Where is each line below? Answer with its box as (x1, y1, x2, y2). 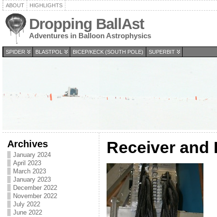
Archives (7, 138, 48, 149)
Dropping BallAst (29, 15, 144, 32)
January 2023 (13, 176, 51, 183)
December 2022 (13, 184, 57, 191)
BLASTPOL (35, 49, 62, 55)
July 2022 (13, 201, 40, 208)
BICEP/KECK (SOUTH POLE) (72, 49, 143, 55)
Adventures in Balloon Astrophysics (29, 31, 151, 40)
